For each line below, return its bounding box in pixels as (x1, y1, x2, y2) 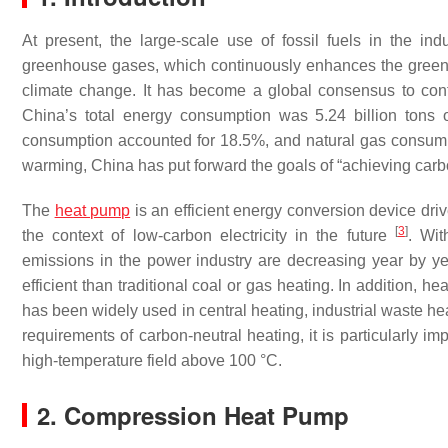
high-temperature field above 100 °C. (22, 352, 282, 369)
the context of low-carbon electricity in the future (22, 227, 395, 244)
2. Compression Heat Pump (37, 398, 349, 432)
